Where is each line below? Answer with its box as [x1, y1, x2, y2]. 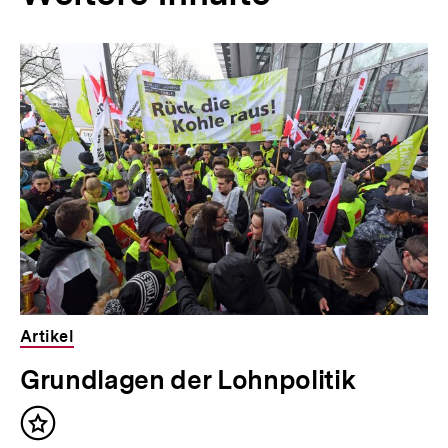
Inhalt [37, 421, 87, 443]
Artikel [20, 326, 75, 346]
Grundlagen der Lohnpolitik [20, 363, 356, 395]
